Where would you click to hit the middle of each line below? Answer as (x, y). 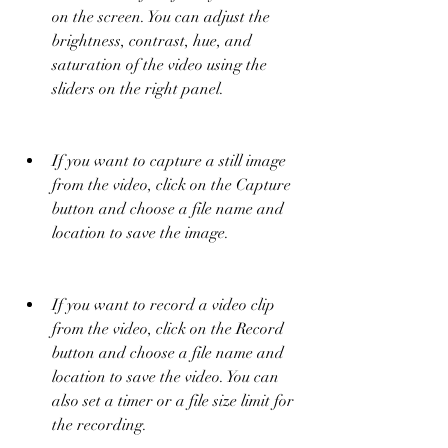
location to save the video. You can (165, 376)
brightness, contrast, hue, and (152, 40)
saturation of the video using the (159, 64)
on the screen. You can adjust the (161, 16)
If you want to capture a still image (169, 160)
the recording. (99, 424)
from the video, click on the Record (168, 328)
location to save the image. (140, 232)
